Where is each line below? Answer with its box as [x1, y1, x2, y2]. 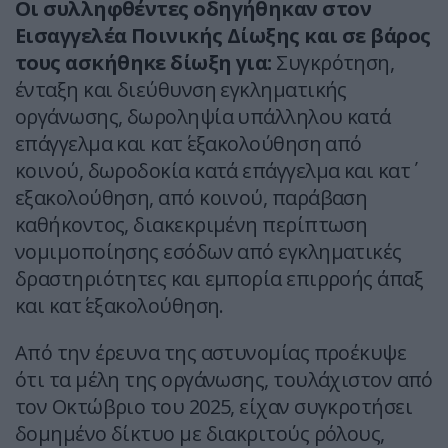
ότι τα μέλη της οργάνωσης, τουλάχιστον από [15, 366, 433, 394]
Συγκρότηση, [271, 49, 395, 77]
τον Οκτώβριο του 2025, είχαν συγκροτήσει [15, 393, 412, 421]
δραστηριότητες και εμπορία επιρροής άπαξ [15, 265, 424, 293]
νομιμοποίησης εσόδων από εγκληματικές [15, 238, 402, 266]
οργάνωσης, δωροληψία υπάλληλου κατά [15, 103, 391, 131]
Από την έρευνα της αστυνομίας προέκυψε [15, 339, 407, 367]
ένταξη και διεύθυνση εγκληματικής [15, 76, 347, 104]
